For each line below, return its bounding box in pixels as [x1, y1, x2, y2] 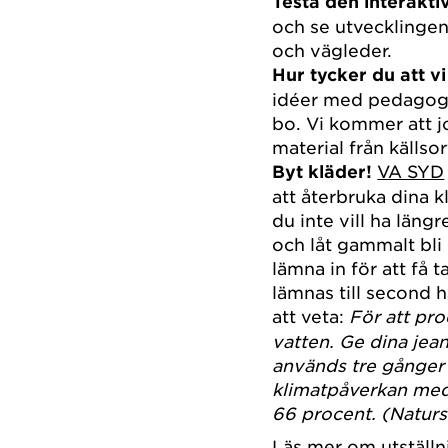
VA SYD [377, 160, 445, 181]
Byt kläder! [272, 160, 373, 182]
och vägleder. [272, 39, 393, 60]
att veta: [272, 305, 345, 326]
